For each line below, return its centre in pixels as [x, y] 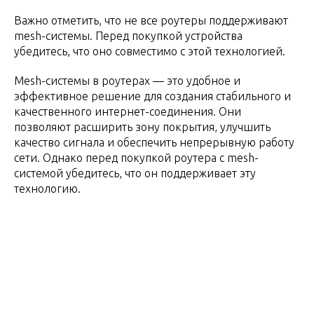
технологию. [47, 189]
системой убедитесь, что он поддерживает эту [135, 173]
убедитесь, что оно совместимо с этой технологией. [150, 52]
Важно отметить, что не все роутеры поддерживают [151, 21]
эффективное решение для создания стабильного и [152, 96]
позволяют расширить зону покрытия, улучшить [142, 127]
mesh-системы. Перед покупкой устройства [128, 36]
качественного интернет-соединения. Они [128, 112]
